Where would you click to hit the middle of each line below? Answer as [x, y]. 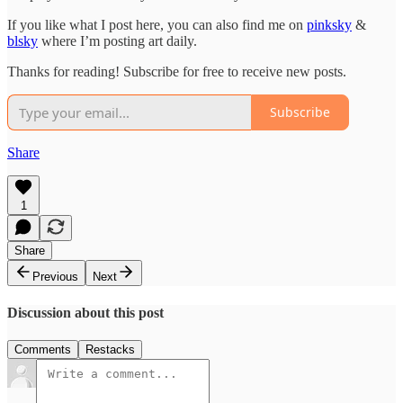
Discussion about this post [85, 313]
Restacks [110, 350]
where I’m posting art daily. [117, 40]
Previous [55, 276]
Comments [43, 350]
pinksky [329, 24]
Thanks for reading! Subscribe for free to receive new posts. [177, 71]
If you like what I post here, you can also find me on [157, 24]
